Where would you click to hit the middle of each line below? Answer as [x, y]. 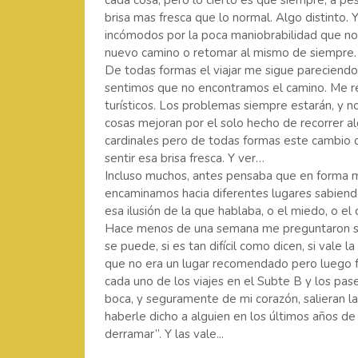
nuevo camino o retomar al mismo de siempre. [230, 53]
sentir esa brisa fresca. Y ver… [184, 158]
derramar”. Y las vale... [164, 334]
